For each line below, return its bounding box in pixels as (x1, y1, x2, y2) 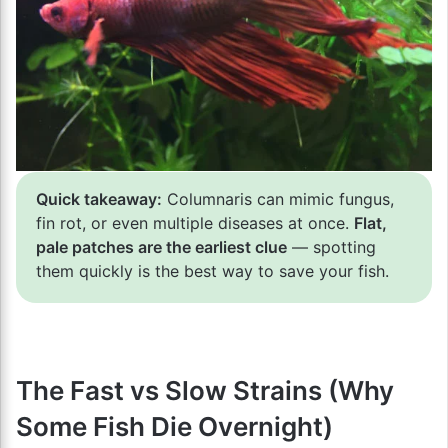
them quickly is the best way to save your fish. (36, 260, 389, 281)
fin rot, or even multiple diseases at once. (36, 212, 354, 233)
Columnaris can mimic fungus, (162, 188, 394, 209)
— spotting (287, 236, 376, 257)
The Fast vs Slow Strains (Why (16, 374, 394, 406)
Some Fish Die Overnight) (16, 410, 333, 442)
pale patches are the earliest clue (36, 236, 287, 257)
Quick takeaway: (36, 188, 162, 209)
